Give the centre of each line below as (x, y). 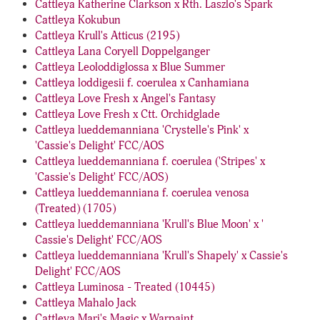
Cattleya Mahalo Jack (86, 303)
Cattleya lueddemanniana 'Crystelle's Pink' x (142, 130)
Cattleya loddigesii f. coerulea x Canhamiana (142, 83)
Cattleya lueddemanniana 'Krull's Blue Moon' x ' (149, 224)
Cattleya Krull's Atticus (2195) (107, 36)
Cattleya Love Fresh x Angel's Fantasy (125, 99)
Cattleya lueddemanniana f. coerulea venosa (142, 193)
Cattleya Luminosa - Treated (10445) (125, 287)
